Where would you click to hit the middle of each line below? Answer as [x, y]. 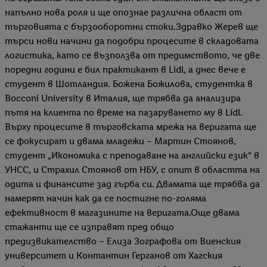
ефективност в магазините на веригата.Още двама [122, 213]
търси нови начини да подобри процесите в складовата [132, 41]
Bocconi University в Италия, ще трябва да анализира [123, 98]
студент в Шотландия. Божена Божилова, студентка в [129, 84]
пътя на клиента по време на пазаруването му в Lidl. [124, 113]
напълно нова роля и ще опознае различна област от [123, 13]
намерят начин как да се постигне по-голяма [105, 198]
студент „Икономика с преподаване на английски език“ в [132, 156]
